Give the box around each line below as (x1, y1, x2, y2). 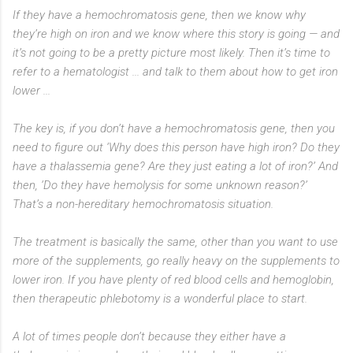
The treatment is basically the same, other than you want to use (13, 234, 338, 249)
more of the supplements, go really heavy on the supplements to (13, 253, 340, 268)
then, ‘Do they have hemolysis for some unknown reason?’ (13, 177, 307, 192)
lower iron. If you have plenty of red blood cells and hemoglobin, (13, 272, 334, 287)
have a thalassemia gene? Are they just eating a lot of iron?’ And (13, 158, 338, 173)
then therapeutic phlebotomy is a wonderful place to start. (13, 291, 307, 306)
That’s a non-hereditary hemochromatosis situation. (13, 196, 273, 211)
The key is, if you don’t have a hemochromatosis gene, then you (13, 121, 335, 136)
